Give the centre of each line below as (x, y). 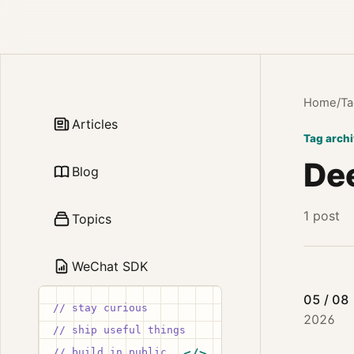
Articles (95, 124)
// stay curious (101, 308)
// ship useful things (120, 330)
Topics (92, 219)
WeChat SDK (110, 266)
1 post (321, 216)
